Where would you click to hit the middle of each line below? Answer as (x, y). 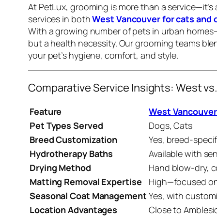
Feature (46, 111)
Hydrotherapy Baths (71, 153)
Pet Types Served (66, 125)
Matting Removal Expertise (86, 181)
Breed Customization (74, 139)
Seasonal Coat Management (88, 195)
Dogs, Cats (170, 125)
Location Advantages (74, 209)
